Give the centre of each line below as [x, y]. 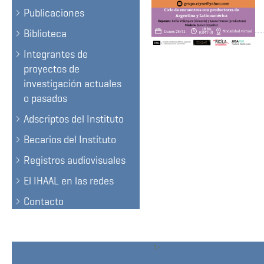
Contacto [44, 202]
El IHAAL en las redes [69, 181]
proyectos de [52, 69]
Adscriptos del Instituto [74, 119]
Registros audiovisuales [75, 160]
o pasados [45, 98]
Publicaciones [54, 13]
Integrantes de [56, 54]
